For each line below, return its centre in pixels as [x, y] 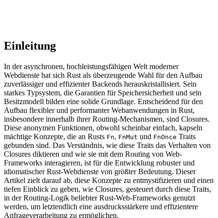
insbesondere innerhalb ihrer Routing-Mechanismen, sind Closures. [107, 119]
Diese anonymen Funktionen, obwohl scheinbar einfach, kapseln [103, 128]
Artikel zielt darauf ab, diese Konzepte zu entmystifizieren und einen [109, 181]
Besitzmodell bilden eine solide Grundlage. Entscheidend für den [103, 102]
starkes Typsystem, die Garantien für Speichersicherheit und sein [103, 93]
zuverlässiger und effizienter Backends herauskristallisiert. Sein [100, 84]
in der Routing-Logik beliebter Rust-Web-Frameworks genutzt [100, 198]
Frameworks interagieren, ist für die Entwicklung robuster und [99, 163]
